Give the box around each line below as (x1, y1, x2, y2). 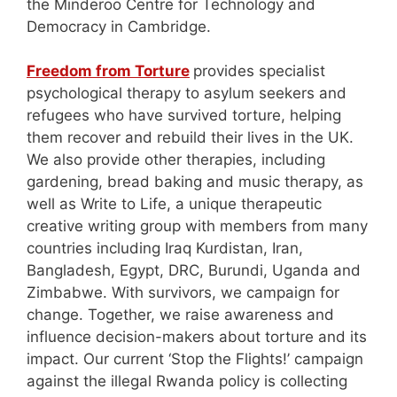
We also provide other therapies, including (27, 151, 325, 169)
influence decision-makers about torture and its (27, 328, 367, 346)
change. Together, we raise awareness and (27, 306, 334, 324)
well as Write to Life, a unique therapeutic (27, 195, 322, 214)
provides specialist (193, 62, 325, 81)
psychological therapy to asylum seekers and (27, 84, 346, 103)
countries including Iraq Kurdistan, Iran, (27, 239, 303, 258)
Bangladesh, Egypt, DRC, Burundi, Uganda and (27, 261, 361, 280)
